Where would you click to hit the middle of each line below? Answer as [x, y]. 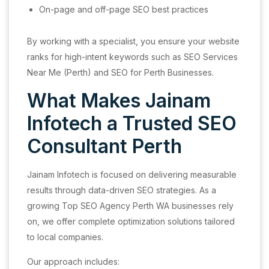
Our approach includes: [73, 261]
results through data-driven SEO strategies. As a [122, 190]
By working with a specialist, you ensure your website [133, 41]
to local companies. [65, 237]
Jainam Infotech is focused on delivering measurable [132, 174]
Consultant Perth [104, 146]
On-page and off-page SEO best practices [124, 9]
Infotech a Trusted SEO [132, 123]
